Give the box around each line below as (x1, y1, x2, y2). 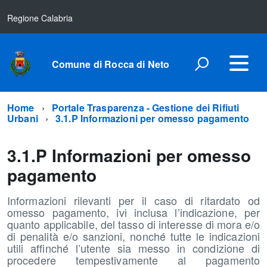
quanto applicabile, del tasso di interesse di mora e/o (7, 216, 260, 232)
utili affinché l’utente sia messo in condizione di (7, 240, 260, 256)
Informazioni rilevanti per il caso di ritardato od (7, 193, 260, 208)
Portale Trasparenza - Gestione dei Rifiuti (51, 101, 240, 114)
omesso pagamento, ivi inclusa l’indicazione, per (7, 204, 260, 220)
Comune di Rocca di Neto (51, 57, 170, 71)
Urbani (7, 111, 38, 125)
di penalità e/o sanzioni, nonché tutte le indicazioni (7, 228, 260, 244)
